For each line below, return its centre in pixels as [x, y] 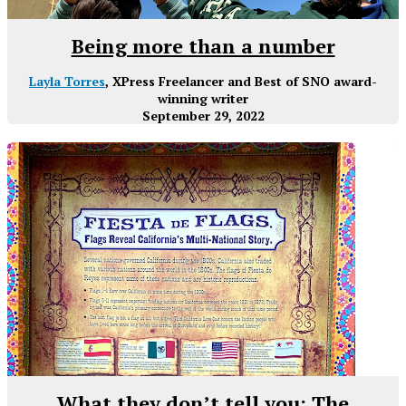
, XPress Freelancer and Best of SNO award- [241, 82]
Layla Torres [67, 82]
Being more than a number [203, 46]
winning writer [203, 99]
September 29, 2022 [203, 116]
